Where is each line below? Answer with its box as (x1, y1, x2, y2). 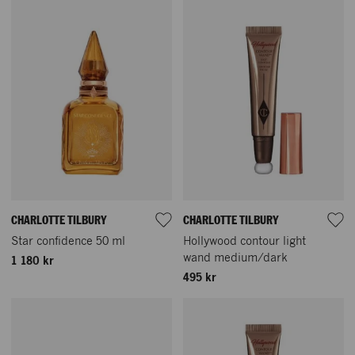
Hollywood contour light (183, 236, 306, 248)
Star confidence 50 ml (11, 236, 125, 248)
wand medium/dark (183, 253, 288, 265)
